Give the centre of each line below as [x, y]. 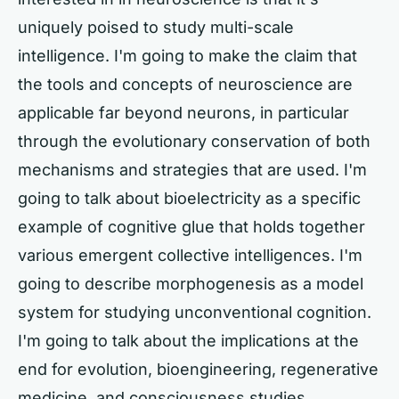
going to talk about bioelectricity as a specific [189, 198]
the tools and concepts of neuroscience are [185, 84]
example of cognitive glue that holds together [191, 226]
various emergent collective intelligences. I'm [190, 255]
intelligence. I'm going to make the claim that [187, 55]
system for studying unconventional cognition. [195, 312]
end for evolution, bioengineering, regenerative [198, 369]
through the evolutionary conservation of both [194, 141]
